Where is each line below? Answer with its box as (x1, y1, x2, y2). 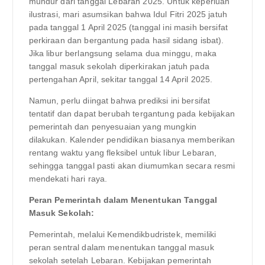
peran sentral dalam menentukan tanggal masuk (28, 243, 214, 253)
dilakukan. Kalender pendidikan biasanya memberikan (28, 135, 235, 145)
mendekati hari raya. (28, 174, 108, 184)
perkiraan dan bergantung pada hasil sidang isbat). (28, 35, 224, 45)
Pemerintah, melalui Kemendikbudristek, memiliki (28, 230, 216, 240)
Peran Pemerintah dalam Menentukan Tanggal (28, 195, 218, 205)
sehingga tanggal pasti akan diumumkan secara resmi (28, 161, 235, 171)
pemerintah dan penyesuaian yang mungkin (28, 122, 196, 132)
